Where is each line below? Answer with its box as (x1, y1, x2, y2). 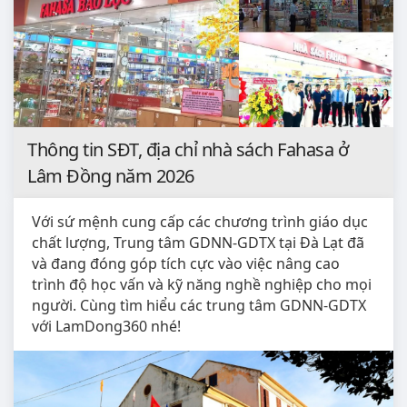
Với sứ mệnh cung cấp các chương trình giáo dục (32, 211, 368, 232)
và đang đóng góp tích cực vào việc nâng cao (32, 253, 340, 273)
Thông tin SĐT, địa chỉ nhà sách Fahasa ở (27, 136, 348, 162)
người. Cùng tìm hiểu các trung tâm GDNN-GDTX (32, 294, 366, 315)
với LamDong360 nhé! (32, 315, 181, 336)
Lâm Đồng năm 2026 (27, 163, 194, 188)
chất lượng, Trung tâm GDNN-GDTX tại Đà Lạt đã (32, 232, 364, 253)
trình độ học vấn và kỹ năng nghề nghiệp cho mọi (32, 273, 372, 294)
